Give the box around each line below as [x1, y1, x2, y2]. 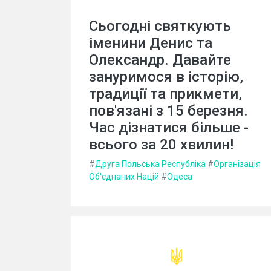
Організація [214, 158, 261, 169]
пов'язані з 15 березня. [89, 102, 248, 119]
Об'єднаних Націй [89, 171, 159, 181]
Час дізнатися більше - [89, 119, 249, 136]
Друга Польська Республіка [95, 158, 206, 169]
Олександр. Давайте [89, 51, 231, 68]
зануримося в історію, [89, 68, 243, 85]
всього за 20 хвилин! [89, 135, 233, 153]
